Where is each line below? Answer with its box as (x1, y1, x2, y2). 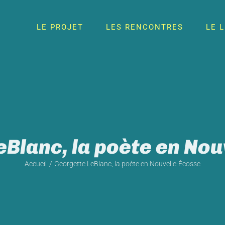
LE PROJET (37, 23, 83, 32)
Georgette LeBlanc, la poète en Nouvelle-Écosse (54, 160, 201, 168)
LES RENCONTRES (106, 23, 183, 32)
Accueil (24, 160, 47, 168)
